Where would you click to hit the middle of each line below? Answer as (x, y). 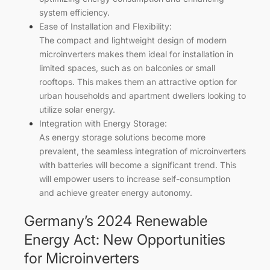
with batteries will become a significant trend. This (138, 165)
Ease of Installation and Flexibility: (105, 26)
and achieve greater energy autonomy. (116, 192)
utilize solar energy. (77, 109)
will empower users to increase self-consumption (135, 178)
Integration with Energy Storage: (103, 123)
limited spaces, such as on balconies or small (127, 67)
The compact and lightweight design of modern (133, 40)
